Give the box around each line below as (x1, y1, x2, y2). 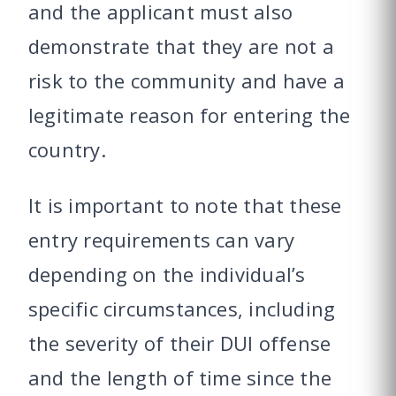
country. (28, 136, 106, 164)
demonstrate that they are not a (28, 33, 334, 60)
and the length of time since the (28, 364, 332, 392)
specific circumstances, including (28, 295, 336, 323)
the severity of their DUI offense (28, 330, 331, 357)
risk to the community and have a (28, 67, 346, 95)
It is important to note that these (28, 192, 342, 219)
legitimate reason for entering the (28, 102, 351, 129)
